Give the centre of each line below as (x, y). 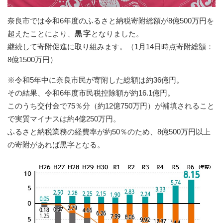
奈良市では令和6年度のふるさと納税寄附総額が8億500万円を (111, 21)
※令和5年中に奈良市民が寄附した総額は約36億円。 (96, 80)
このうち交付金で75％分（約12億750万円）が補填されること (111, 106)
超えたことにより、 (41, 34)
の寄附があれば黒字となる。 (56, 145)
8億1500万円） (32, 60)
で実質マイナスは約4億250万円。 (64, 119)
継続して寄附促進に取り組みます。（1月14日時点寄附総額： (111, 47)
